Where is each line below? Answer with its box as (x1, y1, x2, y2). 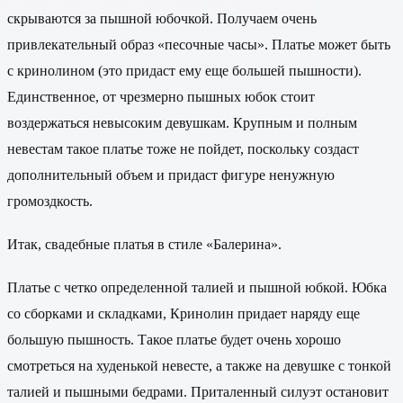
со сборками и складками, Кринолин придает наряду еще (7, 306, 360, 322)
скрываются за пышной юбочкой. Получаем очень (7, 11, 317, 26)
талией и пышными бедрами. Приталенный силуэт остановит (7, 384, 389, 400)
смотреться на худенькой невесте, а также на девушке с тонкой (7, 358, 391, 374)
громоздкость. (7, 193, 93, 209)
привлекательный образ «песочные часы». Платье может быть (7, 37, 390, 52)
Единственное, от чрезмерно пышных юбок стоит (7, 89, 315, 104)
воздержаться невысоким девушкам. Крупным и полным (7, 115, 357, 130)
